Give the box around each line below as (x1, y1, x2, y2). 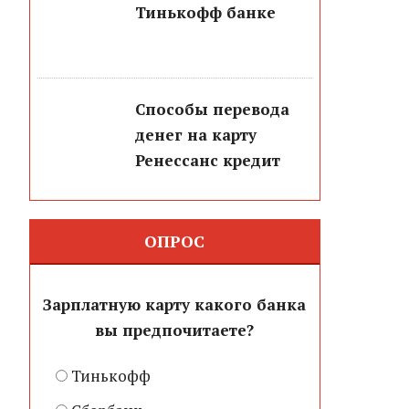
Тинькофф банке (135, 2, 277, 24)
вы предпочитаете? (95, 319, 255, 341)
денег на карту (135, 124, 257, 146)
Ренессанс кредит (135, 150, 281, 172)
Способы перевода (135, 99, 290, 121)
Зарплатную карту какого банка (43, 293, 307, 315)
